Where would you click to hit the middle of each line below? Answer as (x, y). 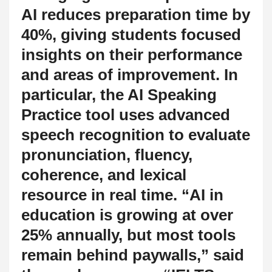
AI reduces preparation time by (136, 14)
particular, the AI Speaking (119, 94)
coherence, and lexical (104, 175)
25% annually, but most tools (128, 235)
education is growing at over (127, 215)
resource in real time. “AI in (122, 195)
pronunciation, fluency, (107, 155)
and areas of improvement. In (130, 74)
